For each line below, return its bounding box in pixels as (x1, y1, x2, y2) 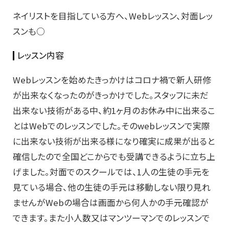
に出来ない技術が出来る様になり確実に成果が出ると (13, 135, 215, 148)
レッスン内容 (17, 49, 64, 62)
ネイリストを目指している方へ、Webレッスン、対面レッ (13, 10, 213, 22)
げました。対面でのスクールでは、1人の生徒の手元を (13, 166, 210, 178)
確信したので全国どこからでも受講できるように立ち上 (13, 150, 215, 163)
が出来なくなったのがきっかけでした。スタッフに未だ (13, 89, 209, 102)
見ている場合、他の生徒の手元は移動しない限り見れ (13, 181, 211, 194)
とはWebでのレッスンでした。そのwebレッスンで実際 (13, 120, 210, 132)
